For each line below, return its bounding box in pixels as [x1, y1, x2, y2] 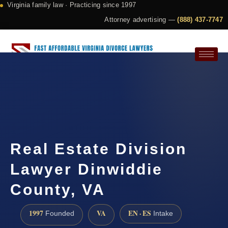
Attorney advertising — [104, 16, 178, 23]
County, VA [10, 181, 105, 198]
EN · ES [128, 208, 151, 219]
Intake [151, 210, 173, 218]
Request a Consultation [26, 85, 95, 94]
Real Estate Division [10, 140, 187, 158]
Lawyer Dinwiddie [10, 161, 163, 178]
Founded [43, 210, 74, 218]
